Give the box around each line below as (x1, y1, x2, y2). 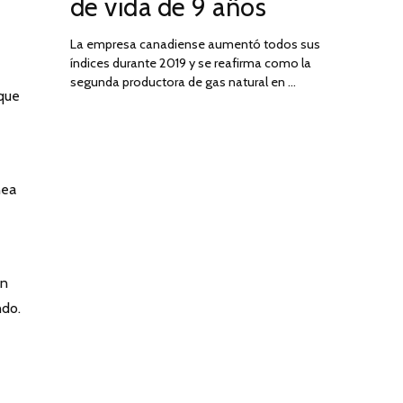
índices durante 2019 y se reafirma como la (69, 54, 311, 71)
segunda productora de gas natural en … (69, 73, 296, 90)
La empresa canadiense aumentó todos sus (69, 35, 320, 52)
